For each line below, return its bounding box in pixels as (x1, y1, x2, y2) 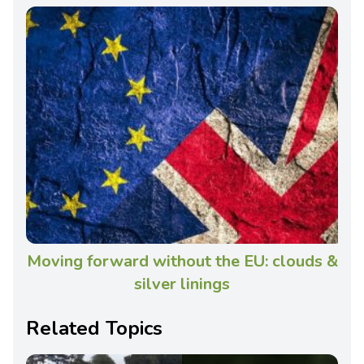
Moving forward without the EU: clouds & (26, 250, 338, 273)
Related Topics (26, 315, 162, 342)
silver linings (134, 273, 230, 296)
